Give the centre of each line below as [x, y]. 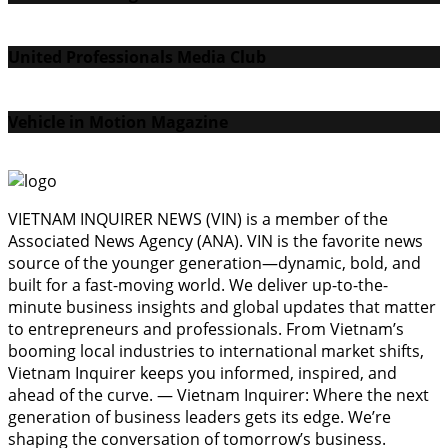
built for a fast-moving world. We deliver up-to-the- [198, 284]
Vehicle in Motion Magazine [118, 121]
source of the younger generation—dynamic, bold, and [214, 262]
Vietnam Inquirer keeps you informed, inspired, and [202, 372]
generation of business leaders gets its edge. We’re [199, 416]
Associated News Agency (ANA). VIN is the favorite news [215, 240]
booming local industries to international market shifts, [216, 350]
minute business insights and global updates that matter [222, 306]
